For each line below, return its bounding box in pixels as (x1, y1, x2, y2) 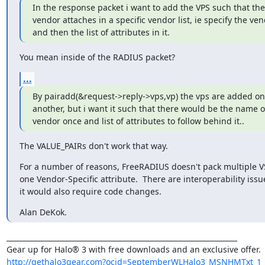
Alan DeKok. (19, 206, 67, 218)
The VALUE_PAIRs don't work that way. (19, 140, 168, 151)
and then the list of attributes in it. (32, 26, 170, 38)
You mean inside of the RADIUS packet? (19, 51, 175, 63)
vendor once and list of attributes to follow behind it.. (32, 115, 244, 127)
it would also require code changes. (19, 185, 161, 197)
